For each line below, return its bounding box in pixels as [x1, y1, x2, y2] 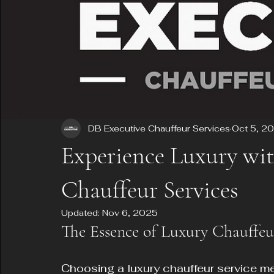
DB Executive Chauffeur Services [88, 122, 230, 134]
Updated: [61, 207, 102, 218]
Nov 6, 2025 [102, 207, 158, 218]
